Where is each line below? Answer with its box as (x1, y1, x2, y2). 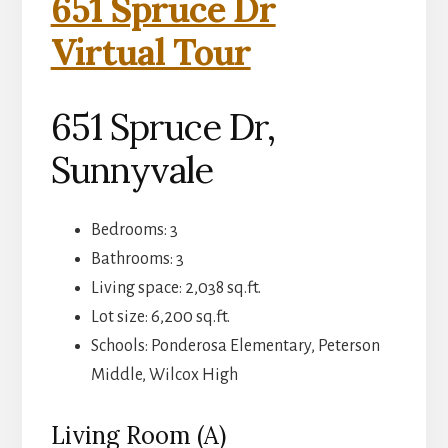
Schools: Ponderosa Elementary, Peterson (90, 337, 380, 356)
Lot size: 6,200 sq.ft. (90, 308, 230, 327)
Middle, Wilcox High (90, 366, 238, 385)
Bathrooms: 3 (90, 250, 184, 269)
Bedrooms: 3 (90, 221, 178, 240)
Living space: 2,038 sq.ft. (90, 279, 261, 298)
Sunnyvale (50, 147, 213, 194)
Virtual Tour (50, 29, 251, 76)
